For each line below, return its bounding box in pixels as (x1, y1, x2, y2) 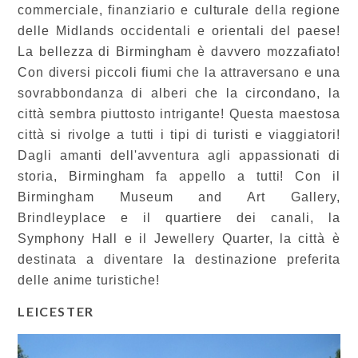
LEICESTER (18, 303, 94, 319)
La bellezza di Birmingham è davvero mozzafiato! (18, 44, 340, 58)
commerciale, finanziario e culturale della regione (18, 2, 340, 17)
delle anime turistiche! (18, 272, 160, 287)
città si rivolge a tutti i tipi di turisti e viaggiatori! (18, 127, 340, 141)
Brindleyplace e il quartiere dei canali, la (18, 210, 340, 225)
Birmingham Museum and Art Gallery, (18, 189, 340, 204)
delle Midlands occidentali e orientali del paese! (18, 23, 340, 38)
